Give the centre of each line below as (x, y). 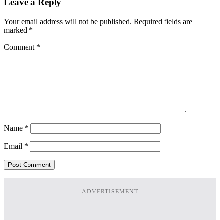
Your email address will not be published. (68, 22)
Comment (20, 47)
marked (16, 30)
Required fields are (163, 22)
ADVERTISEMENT (110, 192)
